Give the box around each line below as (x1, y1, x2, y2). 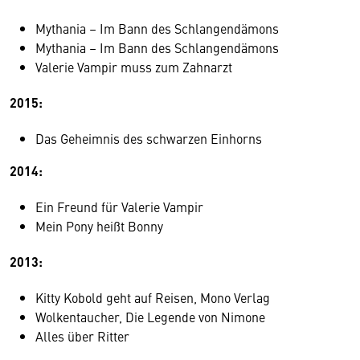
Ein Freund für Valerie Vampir (35, 197, 203, 215)
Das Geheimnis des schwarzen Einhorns (35, 129, 262, 147)
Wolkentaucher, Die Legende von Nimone (35, 307, 265, 325)
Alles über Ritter (35, 326, 129, 345)
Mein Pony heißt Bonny (35, 216, 163, 235)
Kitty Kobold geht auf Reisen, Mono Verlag (35, 288, 270, 306)
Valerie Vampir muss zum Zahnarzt (35, 57, 232, 76)
